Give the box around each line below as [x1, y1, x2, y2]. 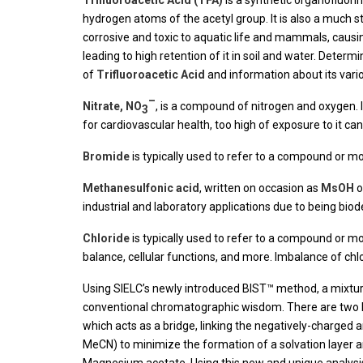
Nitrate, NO [83, 100, 142, 113]
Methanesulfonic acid [83, 181, 199, 195]
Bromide [83, 150, 132, 164]
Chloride [83, 232, 132, 246]
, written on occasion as [199, 181, 321, 195]
